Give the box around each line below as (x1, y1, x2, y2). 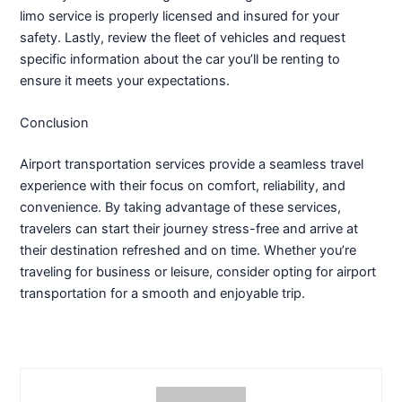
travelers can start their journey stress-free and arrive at (20, 220, 359, 237)
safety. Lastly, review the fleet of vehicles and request (20, 29, 346, 46)
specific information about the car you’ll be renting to (20, 50, 341, 67)
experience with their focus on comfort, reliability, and (20, 177, 346, 194)
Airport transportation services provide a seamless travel (20, 155, 364, 172)
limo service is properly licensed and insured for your (20, 7, 340, 24)
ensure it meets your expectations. (20, 72, 231, 89)
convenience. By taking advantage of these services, (20, 198, 342, 215)
